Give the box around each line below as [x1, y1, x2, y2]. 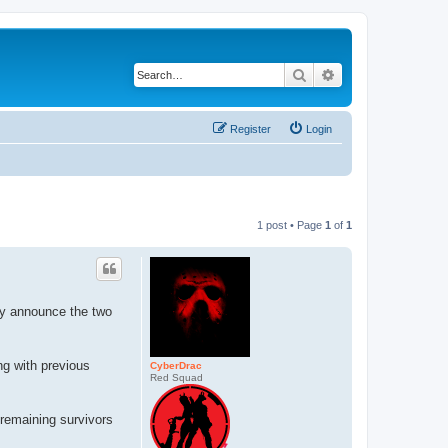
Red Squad [150, 371, 203, 383]
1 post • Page [257, 218, 325, 231]
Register [230, 122, 271, 135]
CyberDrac [150, 359, 202, 371]
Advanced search [336, 65, 441, 83]
